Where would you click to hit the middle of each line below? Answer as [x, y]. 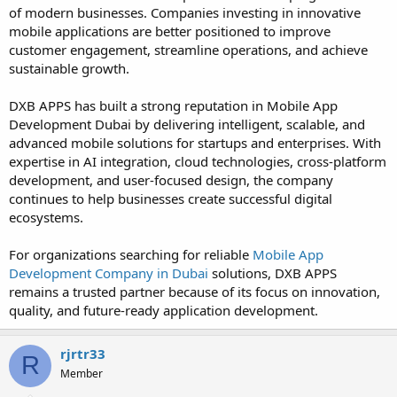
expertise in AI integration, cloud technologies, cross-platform [198, 161]
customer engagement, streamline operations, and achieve [188, 49]
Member [82, 373]
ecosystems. [46, 217]
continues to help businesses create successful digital [171, 198]
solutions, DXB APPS [272, 272]
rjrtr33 [83, 353]
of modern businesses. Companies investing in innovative [185, 12]
